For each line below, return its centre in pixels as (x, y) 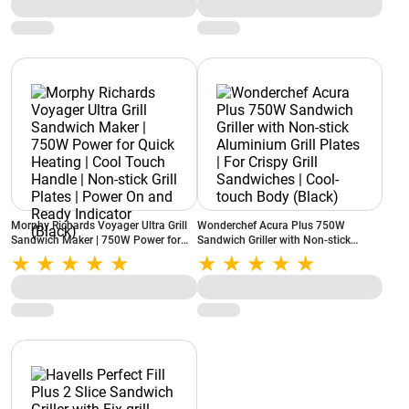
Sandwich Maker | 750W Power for (96, 240)
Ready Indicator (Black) (68, 284)
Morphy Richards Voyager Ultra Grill (99, 225)
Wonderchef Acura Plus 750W (271, 225)
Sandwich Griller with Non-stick (273, 240)
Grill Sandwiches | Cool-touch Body (283, 269)
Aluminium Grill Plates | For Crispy (280, 255)
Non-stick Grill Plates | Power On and (101, 269)
